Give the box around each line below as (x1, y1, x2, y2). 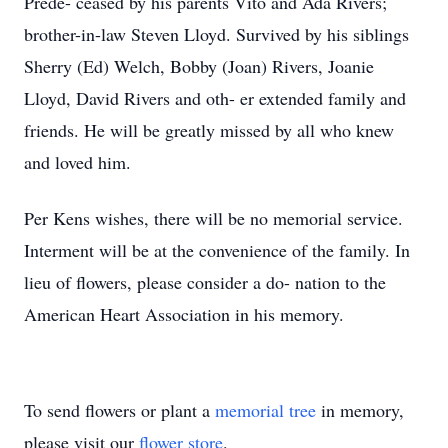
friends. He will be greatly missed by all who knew (24, 118, 394, 142)
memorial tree (215, 398, 316, 422)
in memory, (316, 398, 404, 422)
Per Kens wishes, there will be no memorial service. (24, 206, 403, 230)
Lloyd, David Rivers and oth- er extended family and (24, 86, 406, 110)
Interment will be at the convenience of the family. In (24, 238, 410, 262)
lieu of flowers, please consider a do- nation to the (24, 270, 386, 294)
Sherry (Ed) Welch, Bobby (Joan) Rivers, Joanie (24, 54, 374, 78)
